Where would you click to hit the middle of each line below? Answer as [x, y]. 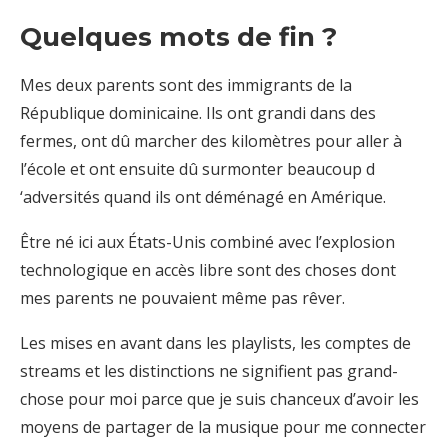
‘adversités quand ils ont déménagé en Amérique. [203, 197]
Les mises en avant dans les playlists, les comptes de [215, 343]
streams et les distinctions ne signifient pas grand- [209, 371]
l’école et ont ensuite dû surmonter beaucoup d [197, 169]
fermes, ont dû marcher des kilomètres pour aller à [211, 141]
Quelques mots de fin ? [178, 37]
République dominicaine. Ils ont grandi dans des [198, 113]
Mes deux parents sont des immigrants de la [186, 85]
